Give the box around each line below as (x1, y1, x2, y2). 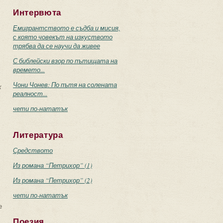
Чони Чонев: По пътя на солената (13, 80, 117, 89)
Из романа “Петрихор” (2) (13, 176, 92, 185)
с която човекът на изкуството (13, 32, 112, 41)
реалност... (13, 89, 47, 98)
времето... (13, 65, 45, 74)
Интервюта (13, 8, 62, 17)
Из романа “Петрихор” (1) (13, 161, 92, 170)
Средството (13, 146, 53, 155)
